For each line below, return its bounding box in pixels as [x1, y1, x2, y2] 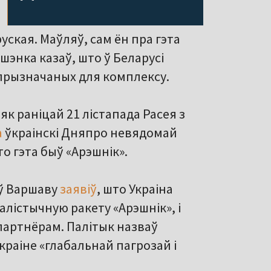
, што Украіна [97, 180, 173, 198]
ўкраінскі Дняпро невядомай [2, 124, 177, 142]
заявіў [60, 180, 97, 198]
